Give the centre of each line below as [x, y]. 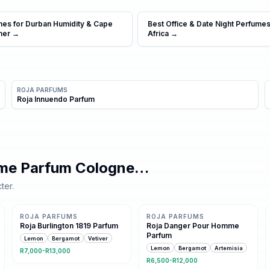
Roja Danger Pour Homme [193, 226]
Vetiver [98, 238]
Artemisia [229, 248]
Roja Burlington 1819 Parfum [69, 226]
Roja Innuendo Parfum [56, 99]
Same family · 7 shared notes [63, 191]
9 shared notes [170, 191]
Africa [158, 33]
